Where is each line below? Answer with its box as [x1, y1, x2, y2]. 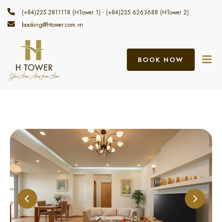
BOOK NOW [138, 55, 184, 64]
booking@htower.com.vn [20, 20, 83, 29]
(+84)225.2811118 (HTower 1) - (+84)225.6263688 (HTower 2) [20, 8, 189, 17]
